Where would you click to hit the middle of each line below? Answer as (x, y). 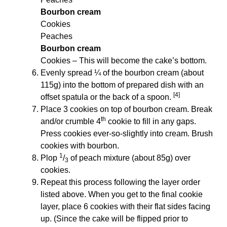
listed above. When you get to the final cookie (122, 195)
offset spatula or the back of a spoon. (107, 97)
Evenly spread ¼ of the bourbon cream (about (122, 73)
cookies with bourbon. (80, 146)
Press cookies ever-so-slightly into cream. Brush (127, 134)
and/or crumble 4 (71, 122)
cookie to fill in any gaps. (151, 122)
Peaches (56, 36)
